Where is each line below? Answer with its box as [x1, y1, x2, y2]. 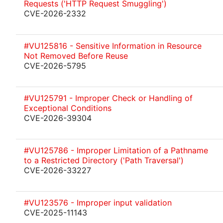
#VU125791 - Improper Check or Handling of [24, 93, 193, 103]
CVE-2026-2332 [24, 8, 86, 18]
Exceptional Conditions [24, 103, 111, 113]
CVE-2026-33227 [24, 165, 91, 175]
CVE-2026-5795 [24, 61, 86, 71]
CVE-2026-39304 [24, 113, 92, 123]
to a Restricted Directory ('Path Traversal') [24, 155, 184, 165]
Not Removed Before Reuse [24, 51, 128, 61]
